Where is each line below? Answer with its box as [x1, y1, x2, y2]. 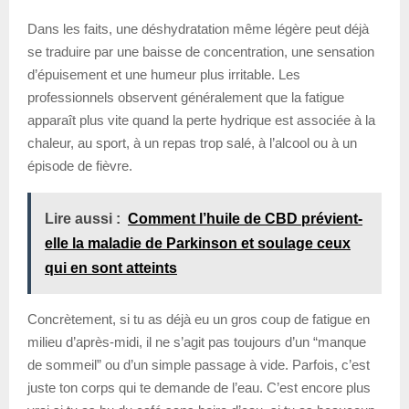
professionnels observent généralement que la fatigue [27, 89, 344, 105]
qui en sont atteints [45, 259, 177, 276]
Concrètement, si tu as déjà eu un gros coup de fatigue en [27, 310, 370, 327]
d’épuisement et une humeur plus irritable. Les [27, 66, 300, 82]
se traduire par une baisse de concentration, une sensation [27, 43, 374, 59]
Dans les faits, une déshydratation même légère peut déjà [27, 20, 369, 37]
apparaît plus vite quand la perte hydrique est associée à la [27, 111, 375, 128]
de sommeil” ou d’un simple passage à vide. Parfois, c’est [27, 356, 370, 372]
